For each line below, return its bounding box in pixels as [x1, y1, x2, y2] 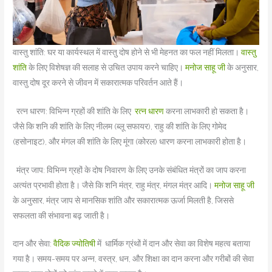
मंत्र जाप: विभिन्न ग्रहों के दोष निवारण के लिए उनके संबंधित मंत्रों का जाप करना [13, 165, 246, 175]
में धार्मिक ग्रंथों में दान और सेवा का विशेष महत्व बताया [97, 239, 251, 249]
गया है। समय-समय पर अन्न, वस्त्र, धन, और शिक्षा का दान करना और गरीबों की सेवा [13, 254, 254, 264]
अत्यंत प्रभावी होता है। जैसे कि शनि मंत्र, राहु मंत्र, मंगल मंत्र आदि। [13, 180, 215, 190]
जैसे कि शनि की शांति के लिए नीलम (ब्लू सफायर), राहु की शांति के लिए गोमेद [13, 121, 227, 131]
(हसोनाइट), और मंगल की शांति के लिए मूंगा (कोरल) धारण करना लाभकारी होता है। [13, 136, 247, 146]
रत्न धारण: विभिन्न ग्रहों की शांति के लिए [13, 106, 134, 116]
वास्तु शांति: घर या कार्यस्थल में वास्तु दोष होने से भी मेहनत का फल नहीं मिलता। [13, 47, 242, 57]
